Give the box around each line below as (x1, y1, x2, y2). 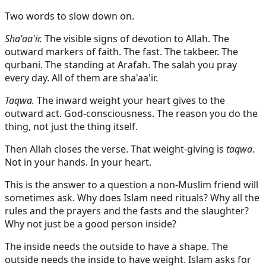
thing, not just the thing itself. (5, 119, 138, 133)
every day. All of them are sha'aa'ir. (5, 71, 158, 84)
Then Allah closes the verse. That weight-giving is (5, 142, 226, 156)
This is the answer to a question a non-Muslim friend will (5, 178, 258, 191)
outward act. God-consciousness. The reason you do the (5, 106, 258, 120)
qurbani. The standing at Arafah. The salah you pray (5, 58, 237, 71)
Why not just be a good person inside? (5, 217, 176, 230)
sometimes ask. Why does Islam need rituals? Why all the (5, 191, 259, 204)
